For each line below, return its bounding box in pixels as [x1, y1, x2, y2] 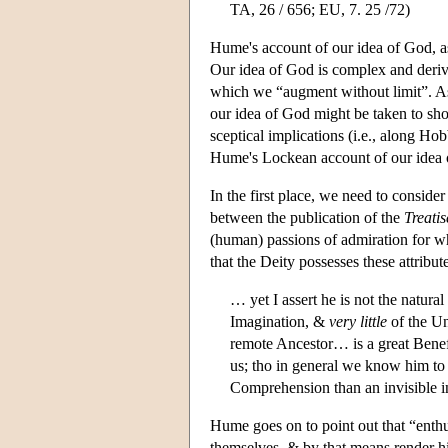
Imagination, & [230, 312, 329, 330]
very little [329, 312, 387, 330]
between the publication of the [210, 208, 404, 226]
